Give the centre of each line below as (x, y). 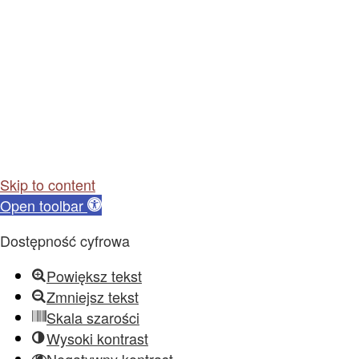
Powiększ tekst (94, 276)
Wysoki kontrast (97, 338)
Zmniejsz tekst (93, 296)
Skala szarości (93, 317)
